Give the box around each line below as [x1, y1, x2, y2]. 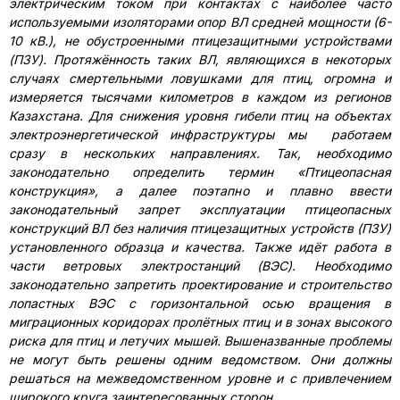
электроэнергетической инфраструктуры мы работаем [9, 127, 391, 142]
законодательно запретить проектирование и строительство [9, 277, 391, 292]
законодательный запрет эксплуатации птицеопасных [9, 202, 391, 217]
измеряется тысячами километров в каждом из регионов [9, 89, 391, 104]
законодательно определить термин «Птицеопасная [9, 164, 391, 179]
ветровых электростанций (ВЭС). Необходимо [62, 258, 391, 273]
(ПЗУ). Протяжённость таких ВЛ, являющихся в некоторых [9, 52, 391, 67]
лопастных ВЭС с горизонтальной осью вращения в [9, 296, 391, 311]
